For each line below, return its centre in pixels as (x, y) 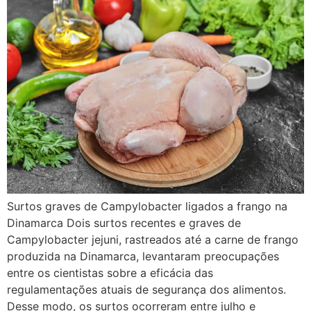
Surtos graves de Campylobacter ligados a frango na (147, 207)
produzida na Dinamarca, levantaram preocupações (143, 257)
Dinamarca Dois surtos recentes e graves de (124, 223)
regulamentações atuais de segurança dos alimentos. (146, 290)
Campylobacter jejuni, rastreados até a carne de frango (153, 240)
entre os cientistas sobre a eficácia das (110, 273)
